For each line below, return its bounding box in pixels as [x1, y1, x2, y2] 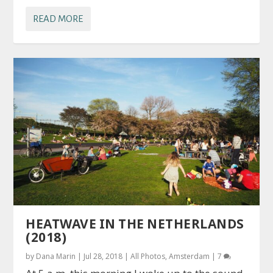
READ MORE [33, 13, 83, 24]
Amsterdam [169, 250, 210, 261]
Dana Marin [36, 250, 76, 261]
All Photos [130, 250, 166, 261]
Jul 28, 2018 [83, 250, 123, 261]
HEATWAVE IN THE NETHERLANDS [26, 214, 244, 232]
